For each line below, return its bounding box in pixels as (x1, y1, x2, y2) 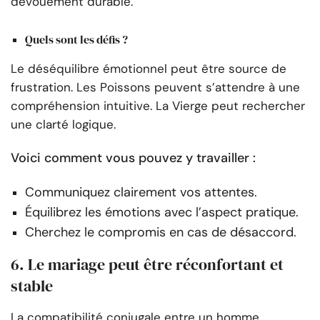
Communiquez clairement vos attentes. (25, 183, 257, 201)
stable (11, 274, 53, 296)
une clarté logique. (11, 116, 116, 132)
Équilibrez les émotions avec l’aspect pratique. (25, 203, 299, 221)
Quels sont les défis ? (25, 31, 128, 47)
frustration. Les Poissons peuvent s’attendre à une (11, 79, 300, 95)
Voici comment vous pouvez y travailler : (11, 149, 256, 166)
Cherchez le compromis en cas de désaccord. (25, 223, 296, 241)
